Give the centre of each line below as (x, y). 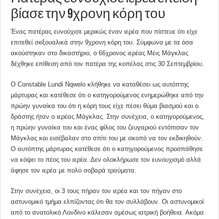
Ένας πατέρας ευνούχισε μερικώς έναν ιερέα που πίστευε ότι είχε (104, 32)
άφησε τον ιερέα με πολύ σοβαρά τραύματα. (74, 171)
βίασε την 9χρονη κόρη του (88, 15)
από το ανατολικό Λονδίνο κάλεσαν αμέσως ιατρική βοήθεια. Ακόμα (108, 213)
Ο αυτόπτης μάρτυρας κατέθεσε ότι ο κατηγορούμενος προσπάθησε (107, 149)
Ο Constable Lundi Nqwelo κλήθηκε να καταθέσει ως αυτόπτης (100, 85)
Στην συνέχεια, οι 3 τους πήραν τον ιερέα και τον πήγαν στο (97, 191)
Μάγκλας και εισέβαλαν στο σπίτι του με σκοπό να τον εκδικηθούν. (107, 138)
